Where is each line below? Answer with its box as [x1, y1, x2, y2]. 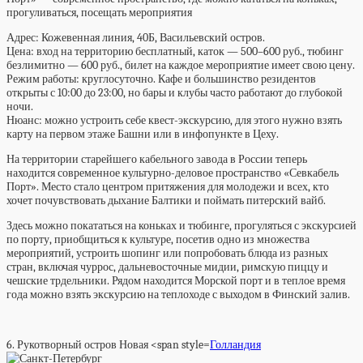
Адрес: [6, 31, 41, 45]
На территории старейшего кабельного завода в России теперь [6, 152, 307, 166]
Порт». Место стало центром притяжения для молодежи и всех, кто [6, 180, 329, 194]
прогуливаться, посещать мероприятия [6, 6, 192, 19]
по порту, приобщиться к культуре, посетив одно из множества [6, 233, 310, 246]
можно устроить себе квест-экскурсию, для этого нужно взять [45, 113, 342, 127]
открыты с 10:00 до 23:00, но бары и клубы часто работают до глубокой [6, 86, 343, 100]
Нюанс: [6, 113, 45, 127]
